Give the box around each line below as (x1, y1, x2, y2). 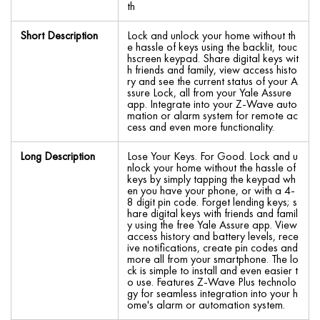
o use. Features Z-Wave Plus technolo (127, 274, 296, 289)
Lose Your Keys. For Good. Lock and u (127, 149, 298, 164)
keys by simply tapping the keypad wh (127, 171, 296, 186)
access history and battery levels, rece (127, 229, 299, 244)
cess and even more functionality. (127, 119, 274, 134)
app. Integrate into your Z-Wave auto (127, 96, 297, 111)
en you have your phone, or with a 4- (127, 183, 295, 198)
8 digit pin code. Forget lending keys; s (127, 194, 297, 209)
